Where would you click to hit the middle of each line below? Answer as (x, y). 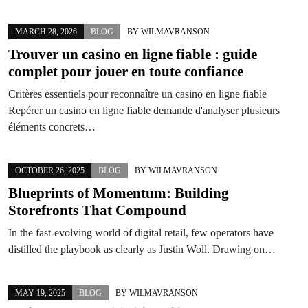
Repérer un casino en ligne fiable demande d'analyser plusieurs (144, 110)
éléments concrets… (52, 126)
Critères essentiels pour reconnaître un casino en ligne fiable (137, 93)
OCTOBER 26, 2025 (50, 170)
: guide (234, 54)
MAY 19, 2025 (40, 293)
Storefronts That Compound (97, 210)
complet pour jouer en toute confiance (126, 71)
